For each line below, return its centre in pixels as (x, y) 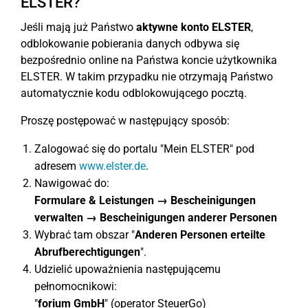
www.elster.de (112, 166)
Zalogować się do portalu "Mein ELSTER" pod (144, 148)
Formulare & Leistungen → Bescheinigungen (145, 200)
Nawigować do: (72, 183)
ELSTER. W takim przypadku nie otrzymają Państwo (147, 76)
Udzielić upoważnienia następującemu (128, 269)
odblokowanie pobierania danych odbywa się (130, 43)
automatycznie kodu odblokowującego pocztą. (134, 93)
